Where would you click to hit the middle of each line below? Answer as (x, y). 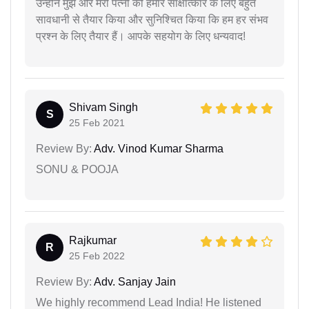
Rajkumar (93, 240)
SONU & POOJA (77, 169)
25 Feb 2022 (97, 256)
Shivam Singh (103, 107)
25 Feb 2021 (97, 122)
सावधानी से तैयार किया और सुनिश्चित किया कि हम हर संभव (152, 19)
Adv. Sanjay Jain (134, 281)
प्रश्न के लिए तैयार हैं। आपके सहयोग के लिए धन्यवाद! (141, 36)
